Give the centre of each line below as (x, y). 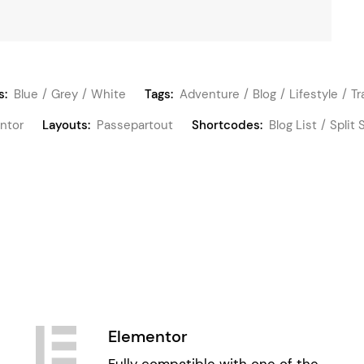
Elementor (147, 336)
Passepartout (135, 125)
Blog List (293, 125)
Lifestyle (314, 94)
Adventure (210, 94)
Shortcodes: (227, 125)
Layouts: (66, 125)
